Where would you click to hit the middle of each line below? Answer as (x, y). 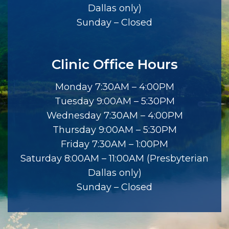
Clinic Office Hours (114, 64)
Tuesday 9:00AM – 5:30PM (114, 101)
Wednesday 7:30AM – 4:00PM (114, 115)
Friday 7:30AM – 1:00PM (114, 144)
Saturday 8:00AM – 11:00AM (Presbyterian (114, 158)
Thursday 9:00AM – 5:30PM (114, 130)
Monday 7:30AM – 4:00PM (114, 87)
